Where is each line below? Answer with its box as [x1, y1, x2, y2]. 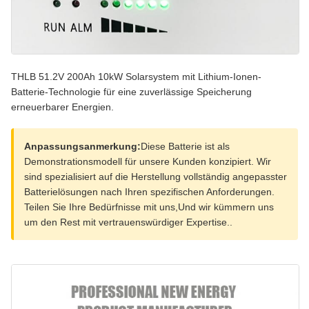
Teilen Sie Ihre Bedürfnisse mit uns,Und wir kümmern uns [24, 201, 274, 213]
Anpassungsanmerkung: [24, 141, 141, 152]
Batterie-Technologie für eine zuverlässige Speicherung [11, 86, 252, 98]
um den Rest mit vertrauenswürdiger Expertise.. [24, 217, 232, 228]
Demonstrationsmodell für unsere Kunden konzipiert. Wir [24, 156, 271, 168]
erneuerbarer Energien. [11, 101, 114, 113]
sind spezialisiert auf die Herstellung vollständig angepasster [24, 171, 287, 183]
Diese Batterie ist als [141, 141, 230, 152]
